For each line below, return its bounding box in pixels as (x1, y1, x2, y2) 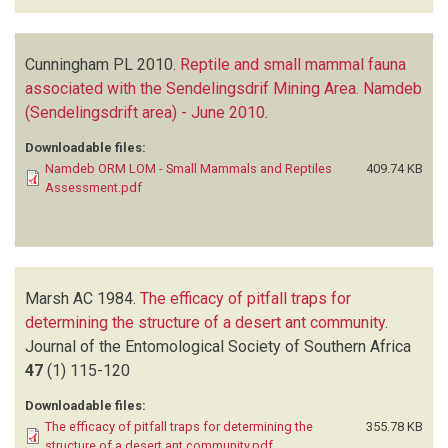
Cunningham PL (25, 54, 133, 74)
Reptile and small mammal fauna (180, 54, 406, 74)
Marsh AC (25, 288, 93, 308)
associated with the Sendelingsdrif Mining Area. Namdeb (25, 78, 422, 98)
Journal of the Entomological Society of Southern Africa (25, 336, 411, 356)
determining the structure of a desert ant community (25, 312, 385, 332)
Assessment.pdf (45, 179, 142, 195)
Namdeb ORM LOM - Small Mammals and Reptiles (45, 160, 332, 176)
